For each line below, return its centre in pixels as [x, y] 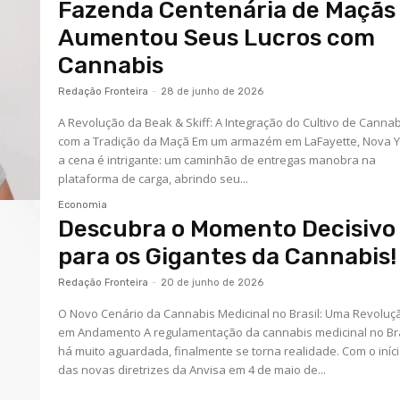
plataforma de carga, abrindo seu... [154, 179]
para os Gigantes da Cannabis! [228, 256]
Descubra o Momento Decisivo [227, 229]
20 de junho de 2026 [212, 282]
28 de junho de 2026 [212, 92]
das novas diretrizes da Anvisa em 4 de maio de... [192, 369]
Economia [83, 204]
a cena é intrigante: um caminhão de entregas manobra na [217, 160]
